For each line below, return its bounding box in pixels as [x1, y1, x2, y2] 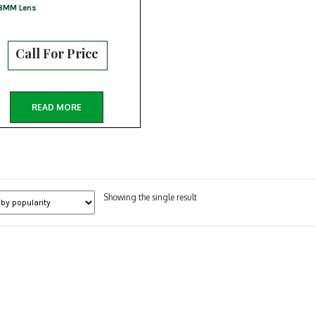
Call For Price [15, 45, 98, 63]
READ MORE [32, 101, 82, 112]
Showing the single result [103, 191, 197, 202]
